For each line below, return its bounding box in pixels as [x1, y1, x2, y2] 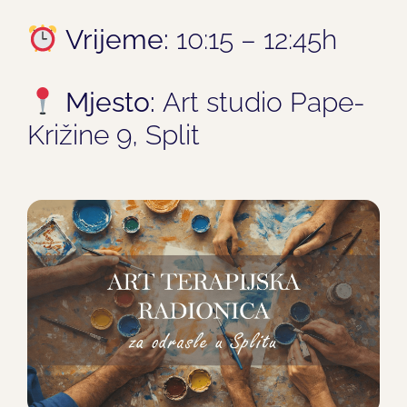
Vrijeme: [65, 23, 170, 55]
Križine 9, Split [26, 118, 200, 151]
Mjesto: [65, 85, 156, 118]
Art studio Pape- [155, 85, 366, 118]
